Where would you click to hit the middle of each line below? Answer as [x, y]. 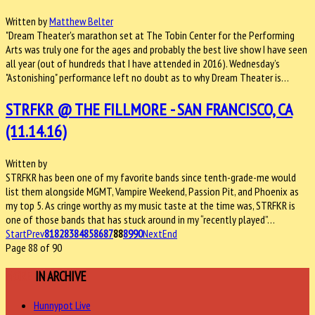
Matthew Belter [81, 21]
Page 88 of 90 [34, 248]
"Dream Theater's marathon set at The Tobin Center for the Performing [150, 36]
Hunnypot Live [62, 305]
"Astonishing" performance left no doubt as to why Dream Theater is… [147, 78]
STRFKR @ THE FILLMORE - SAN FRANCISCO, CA [149, 110]
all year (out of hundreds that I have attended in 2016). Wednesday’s [143, 64]
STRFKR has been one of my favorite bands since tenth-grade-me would [151, 178]
